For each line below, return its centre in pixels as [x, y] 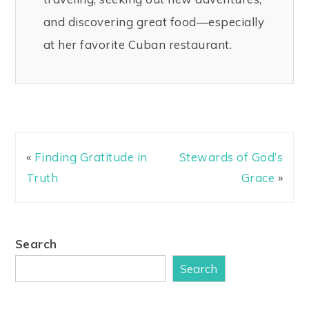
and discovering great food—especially [154, 21]
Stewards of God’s [231, 157]
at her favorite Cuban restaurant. [138, 44]
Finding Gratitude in [91, 157]
